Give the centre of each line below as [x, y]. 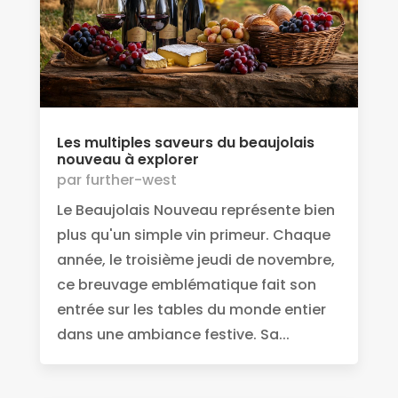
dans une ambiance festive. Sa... [173, 335]
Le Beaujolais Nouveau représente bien [195, 211]
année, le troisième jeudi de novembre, [195, 260]
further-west [131, 180]
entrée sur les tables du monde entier [191, 310]
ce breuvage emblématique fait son [186, 285]
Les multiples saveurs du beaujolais [185, 143]
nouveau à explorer [127, 160]
